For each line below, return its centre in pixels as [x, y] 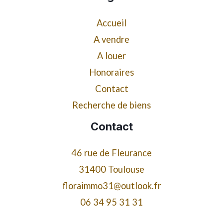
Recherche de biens [111, 105]
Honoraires [111, 72]
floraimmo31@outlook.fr [111, 186]
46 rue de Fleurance [111, 153]
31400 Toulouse [111, 169]
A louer [111, 56]
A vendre [111, 39]
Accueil [111, 23]
